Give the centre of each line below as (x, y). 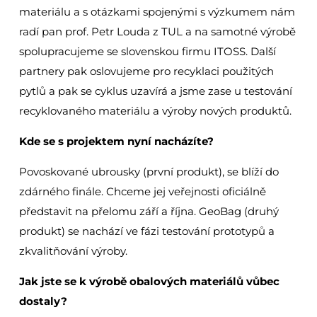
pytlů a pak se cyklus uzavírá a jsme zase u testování (155, 91)
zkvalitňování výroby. (73, 251)
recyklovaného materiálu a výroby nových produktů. (155, 111)
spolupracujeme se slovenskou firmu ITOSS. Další (147, 52)
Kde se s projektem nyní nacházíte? (116, 142)
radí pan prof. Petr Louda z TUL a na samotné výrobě (157, 32)
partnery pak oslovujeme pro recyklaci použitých (146, 71)
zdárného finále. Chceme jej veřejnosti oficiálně (142, 192)
